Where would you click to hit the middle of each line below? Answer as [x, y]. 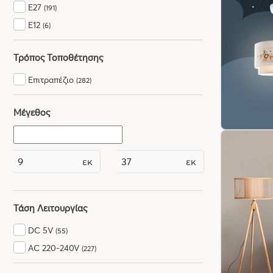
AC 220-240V [55, 248]
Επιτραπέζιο [52, 80]
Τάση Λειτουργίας [50, 207]
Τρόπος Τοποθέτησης [58, 57]
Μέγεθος [32, 112]
